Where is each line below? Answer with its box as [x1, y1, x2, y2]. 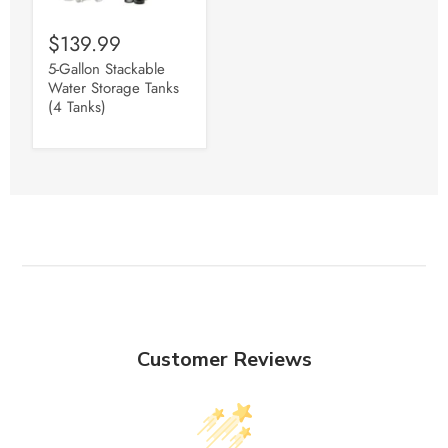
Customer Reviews [136, 345, 312, 373]
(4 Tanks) [48, 95, 106, 118]
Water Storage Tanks [48, 76, 179, 99]
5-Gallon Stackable [48, 57, 165, 80]
